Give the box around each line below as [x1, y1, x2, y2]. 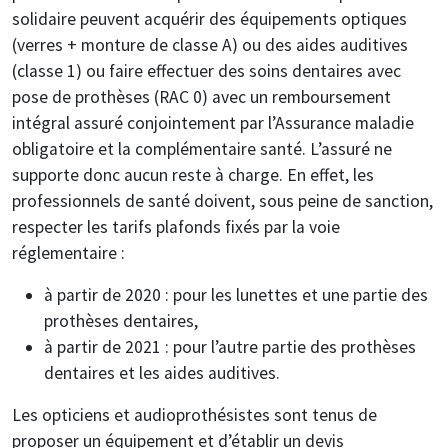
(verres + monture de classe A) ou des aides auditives [12, 33, 408, 56]
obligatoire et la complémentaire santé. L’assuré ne [12, 137, 392, 160]
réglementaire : [12, 241, 125, 264]
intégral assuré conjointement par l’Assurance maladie [12, 111, 414, 134]
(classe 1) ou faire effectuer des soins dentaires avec [12, 59, 401, 82]
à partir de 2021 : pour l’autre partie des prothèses [44, 335, 416, 358]
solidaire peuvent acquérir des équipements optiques [12, 7, 407, 30]
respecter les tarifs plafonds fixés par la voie [12, 215, 340, 238]
